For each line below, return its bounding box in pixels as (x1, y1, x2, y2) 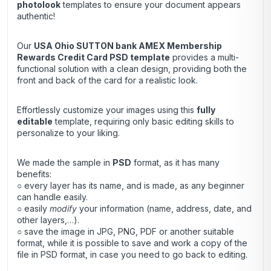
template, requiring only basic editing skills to (53, 116, 234, 127)
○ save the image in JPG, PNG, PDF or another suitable (17, 226, 234, 237)
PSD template (108, 52, 170, 63)
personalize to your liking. (17, 128, 120, 139)
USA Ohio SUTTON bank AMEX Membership (34, 41, 222, 51)
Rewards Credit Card (17, 52, 108, 63)
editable (17, 116, 53, 127)
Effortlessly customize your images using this (17, 105, 197, 116)
